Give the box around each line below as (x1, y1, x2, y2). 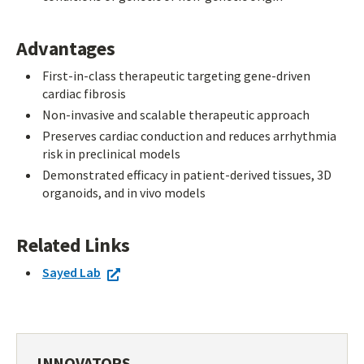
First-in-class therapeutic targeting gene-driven (42, 67, 310, 84)
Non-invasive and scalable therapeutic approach (42, 106, 310, 123)
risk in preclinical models (42, 145, 180, 162)
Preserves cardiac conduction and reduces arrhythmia (42, 128, 336, 144)
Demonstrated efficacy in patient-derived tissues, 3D (42, 167, 331, 183)
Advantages (16, 36, 115, 61)
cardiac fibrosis (42, 85, 126, 102)
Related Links (16, 232, 131, 258)
